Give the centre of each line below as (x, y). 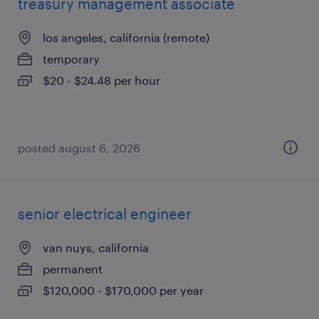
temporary (71, 59)
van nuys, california (96, 247)
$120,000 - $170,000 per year (123, 290)
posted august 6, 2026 (79, 148)
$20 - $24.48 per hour (101, 80)
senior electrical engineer (105, 214)
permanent (73, 269)
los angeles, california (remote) (126, 37)
